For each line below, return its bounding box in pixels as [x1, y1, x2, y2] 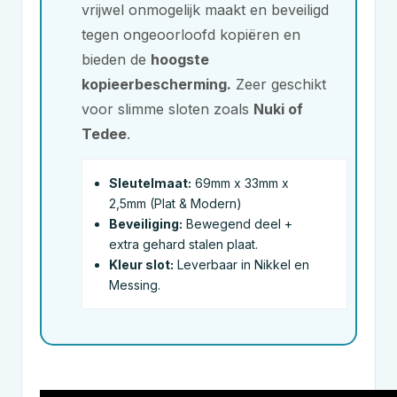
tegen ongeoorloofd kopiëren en [82, 26, 300, 43]
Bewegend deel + [183, 216, 292, 231]
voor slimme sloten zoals [82, 100, 253, 118]
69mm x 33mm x [191, 175, 289, 191]
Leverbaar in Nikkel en [174, 257, 309, 272]
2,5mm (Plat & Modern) [109, 196, 242, 211]
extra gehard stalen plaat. [109, 237, 258, 252]
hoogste [151, 51, 209, 68]
